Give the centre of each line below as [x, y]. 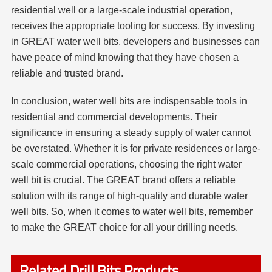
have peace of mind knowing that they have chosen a [124, 58]
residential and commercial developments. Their [114, 117]
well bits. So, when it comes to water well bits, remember [131, 212]
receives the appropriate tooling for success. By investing [133, 26]
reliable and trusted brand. [67, 73]
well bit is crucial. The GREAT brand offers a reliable [123, 180]
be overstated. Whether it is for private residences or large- [135, 149]
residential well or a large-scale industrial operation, [121, 10]
